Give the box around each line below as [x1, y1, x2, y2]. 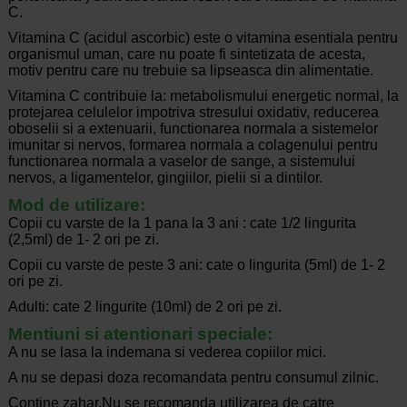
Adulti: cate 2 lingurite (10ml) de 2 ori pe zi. [7, 299, 282, 315]
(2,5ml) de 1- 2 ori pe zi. [7, 232, 159, 248]
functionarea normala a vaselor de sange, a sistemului [7, 154, 355, 170]
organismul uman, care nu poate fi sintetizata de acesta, [7, 46, 365, 63]
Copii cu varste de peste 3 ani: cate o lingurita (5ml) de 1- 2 [7, 257, 385, 273]
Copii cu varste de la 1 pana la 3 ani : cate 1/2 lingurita [7, 215, 356, 232]
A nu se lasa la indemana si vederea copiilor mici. [7, 344, 326, 361]
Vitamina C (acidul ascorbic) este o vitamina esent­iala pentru [7, 30, 398, 46]
